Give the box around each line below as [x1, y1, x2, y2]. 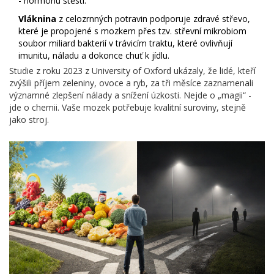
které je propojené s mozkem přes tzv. [18, 25, 174, 37]
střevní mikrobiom [174, 25, 246, 37]
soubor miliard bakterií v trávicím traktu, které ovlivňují [18, 37, 232, 50]
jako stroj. [9, 114, 49, 126]
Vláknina [18, 13, 56, 25]
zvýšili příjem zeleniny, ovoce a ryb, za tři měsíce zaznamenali [9, 77, 253, 89]
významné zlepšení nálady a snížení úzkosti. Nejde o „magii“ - [9, 89, 251, 102]
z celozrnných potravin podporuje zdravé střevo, [56, 13, 250, 25]
